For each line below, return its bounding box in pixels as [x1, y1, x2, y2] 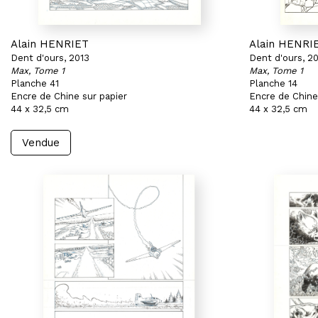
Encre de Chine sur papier [11, 91, 127, 102]
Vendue [22, 136, 60, 149]
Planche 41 [11, 78, 59, 89]
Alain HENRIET [11, 38, 89, 50]
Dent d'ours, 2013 [11, 53, 89, 63]
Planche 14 [249, 78, 297, 89]
